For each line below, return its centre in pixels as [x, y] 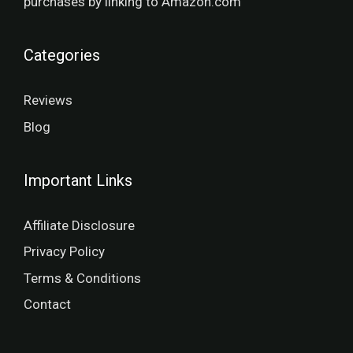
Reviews [48, 100]
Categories [62, 56]
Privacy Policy [64, 252]
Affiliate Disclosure [79, 225]
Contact [47, 305]
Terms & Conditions [82, 278]
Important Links [78, 180]
